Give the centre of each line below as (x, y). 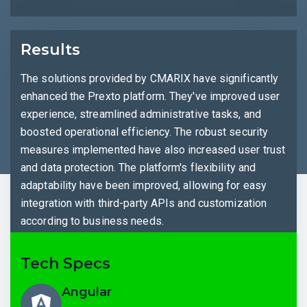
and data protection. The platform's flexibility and (138, 168)
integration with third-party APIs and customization (144, 204)
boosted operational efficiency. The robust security (145, 132)
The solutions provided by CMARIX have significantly (150, 79)
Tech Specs (65, 264)
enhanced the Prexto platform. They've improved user (150, 97)
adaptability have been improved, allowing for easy (144, 186)
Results (50, 50)
